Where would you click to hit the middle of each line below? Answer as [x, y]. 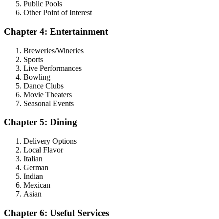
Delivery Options [50, 141]
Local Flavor [43, 150]
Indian [33, 176]
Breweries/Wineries [54, 50]
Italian [33, 158]
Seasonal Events [49, 103]
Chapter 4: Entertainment [56, 31]
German [36, 167]
